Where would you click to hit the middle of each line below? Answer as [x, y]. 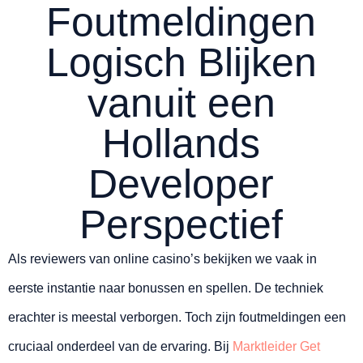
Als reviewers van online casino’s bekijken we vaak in [162, 259]
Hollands [181, 144]
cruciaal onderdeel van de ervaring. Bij [120, 347]
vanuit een [181, 103]
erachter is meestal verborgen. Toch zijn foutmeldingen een [177, 318]
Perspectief [181, 225]
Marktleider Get [276, 347]
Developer [181, 184]
